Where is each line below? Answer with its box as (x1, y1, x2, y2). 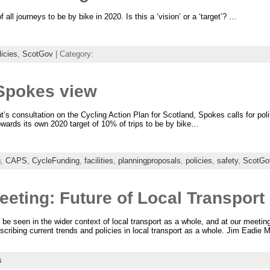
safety (216, 156, 238, 166)
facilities (84, 156, 113, 166)
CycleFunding (31, 156, 80, 166)
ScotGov (22, 49, 53, 58)
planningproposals (118, 156, 181, 166)
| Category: (52, 49, 93, 58)
